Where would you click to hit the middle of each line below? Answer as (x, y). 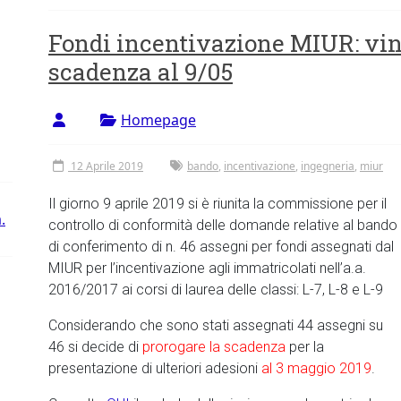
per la (307, 347)
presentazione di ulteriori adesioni (153, 368)
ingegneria (328, 166)
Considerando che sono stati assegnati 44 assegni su (216, 325)
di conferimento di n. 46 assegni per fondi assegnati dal (221, 247)
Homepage (158, 120)
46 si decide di (94, 347)
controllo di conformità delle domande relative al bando (223, 225)
